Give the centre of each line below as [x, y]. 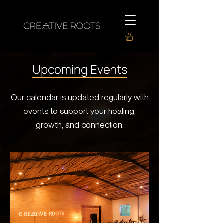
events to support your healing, [80, 111]
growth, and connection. [80, 125]
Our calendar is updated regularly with [80, 97]
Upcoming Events [80, 69]
